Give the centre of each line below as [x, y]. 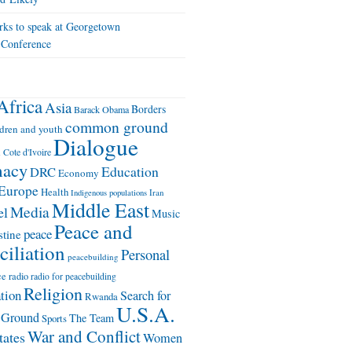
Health [55, 192]
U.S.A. [146, 314]
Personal [145, 254]
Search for [145, 295]
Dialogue [96, 147]
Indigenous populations [109, 192]
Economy [79, 173]
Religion [53, 293]
